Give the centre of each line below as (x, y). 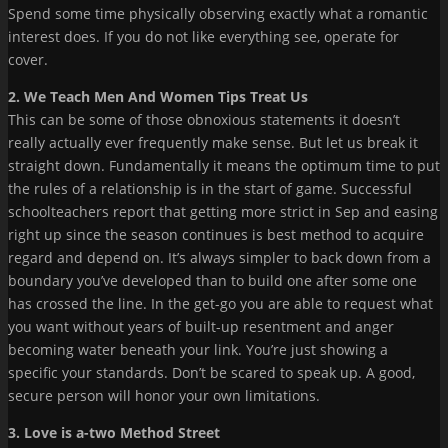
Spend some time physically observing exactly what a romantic (218, 13)
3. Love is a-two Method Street (114, 432)
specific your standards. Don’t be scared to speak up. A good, (211, 372)
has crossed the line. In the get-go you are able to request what (220, 303)
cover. (28, 59)
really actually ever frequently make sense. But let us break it (213, 142)
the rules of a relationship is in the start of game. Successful (210, 188)
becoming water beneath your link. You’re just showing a (198, 349)
